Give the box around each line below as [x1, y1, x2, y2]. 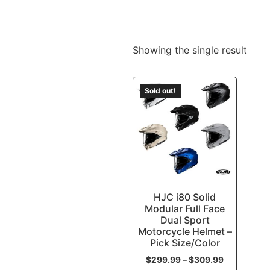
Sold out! [145, 86, 177, 95]
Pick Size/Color [149, 236, 220, 249]
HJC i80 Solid [154, 190, 216, 203]
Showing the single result [133, 44, 248, 56]
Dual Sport [160, 213, 210, 226]
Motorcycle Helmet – [137, 225, 232, 237]
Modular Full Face [145, 202, 225, 215]
